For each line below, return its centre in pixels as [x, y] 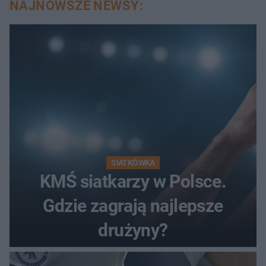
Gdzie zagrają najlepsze [133, 205]
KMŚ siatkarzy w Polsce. [133, 181]
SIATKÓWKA [133, 162]
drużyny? [133, 230]
